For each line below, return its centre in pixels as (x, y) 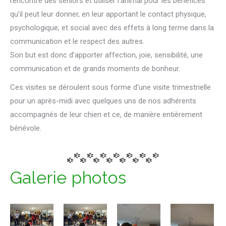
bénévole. (26, 128)
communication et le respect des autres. (77, 41)
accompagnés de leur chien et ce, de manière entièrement (106, 115)
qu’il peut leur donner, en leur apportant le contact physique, (108, 14)
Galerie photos (68, 178)
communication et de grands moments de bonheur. (95, 69)
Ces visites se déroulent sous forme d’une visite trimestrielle (110, 87)
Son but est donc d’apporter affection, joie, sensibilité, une (106, 55)
